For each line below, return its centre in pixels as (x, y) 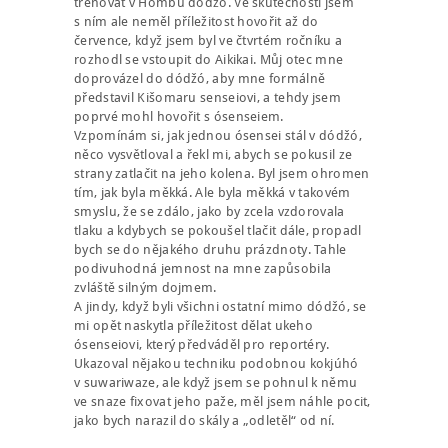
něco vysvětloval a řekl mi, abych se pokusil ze (213, 154)
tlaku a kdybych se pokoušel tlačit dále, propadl (218, 230)
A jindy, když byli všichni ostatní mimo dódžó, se (220, 306)
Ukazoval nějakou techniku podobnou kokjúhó (216, 363)
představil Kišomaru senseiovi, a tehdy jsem (207, 97)
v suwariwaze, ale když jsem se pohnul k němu (216, 382)
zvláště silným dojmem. (145, 287)
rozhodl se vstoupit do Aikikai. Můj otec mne (209, 59)
